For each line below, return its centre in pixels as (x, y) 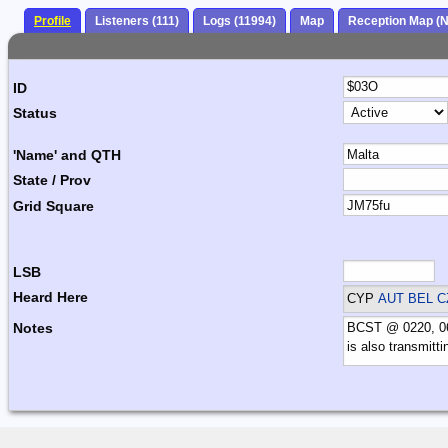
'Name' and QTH (67, 154)
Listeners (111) (137, 21)
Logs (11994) (239, 21)
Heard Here (50, 297)
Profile (52, 21)
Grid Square (53, 205)
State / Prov (52, 180)
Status (35, 113)
